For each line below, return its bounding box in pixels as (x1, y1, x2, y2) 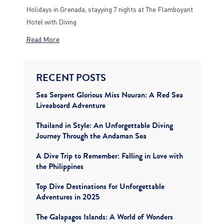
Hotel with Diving (25, 17, 76, 26)
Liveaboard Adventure (35, 99, 105, 108)
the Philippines (35, 160, 83, 169)
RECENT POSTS (35, 70, 106, 85)
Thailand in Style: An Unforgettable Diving (35, 119, 173, 131)
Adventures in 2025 (35, 191, 99, 199)
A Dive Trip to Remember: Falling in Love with (35, 150, 183, 161)
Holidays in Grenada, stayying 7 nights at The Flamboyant (25, 4, 193, 13)
